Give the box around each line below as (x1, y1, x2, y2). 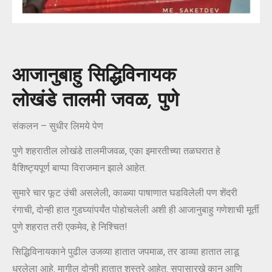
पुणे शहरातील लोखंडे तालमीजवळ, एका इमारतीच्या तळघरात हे (12, 145, 220, 157)
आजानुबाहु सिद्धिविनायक (12, 66, 176, 86)
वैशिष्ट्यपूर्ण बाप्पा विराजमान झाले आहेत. (12, 162, 146, 174)
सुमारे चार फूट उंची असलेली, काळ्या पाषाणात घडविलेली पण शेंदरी (12, 187, 237, 199)
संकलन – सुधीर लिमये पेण (12, 120, 103, 132)
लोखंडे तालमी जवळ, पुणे (12, 91, 178, 111)
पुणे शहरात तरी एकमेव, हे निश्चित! (12, 221, 127, 233)
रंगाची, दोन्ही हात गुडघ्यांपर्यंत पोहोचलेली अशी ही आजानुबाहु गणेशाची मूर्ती (12, 204, 259, 216)
